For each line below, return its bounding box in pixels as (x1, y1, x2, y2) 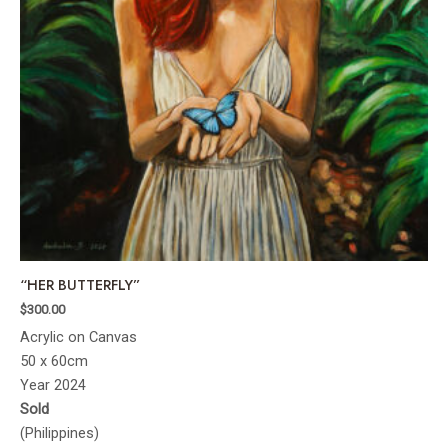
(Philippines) (20, 423, 99, 442)
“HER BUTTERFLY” (20, 273, 140, 295)
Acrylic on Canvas (20, 327, 137, 346)
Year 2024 (20, 375, 86, 394)
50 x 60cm (20, 351, 88, 370)
